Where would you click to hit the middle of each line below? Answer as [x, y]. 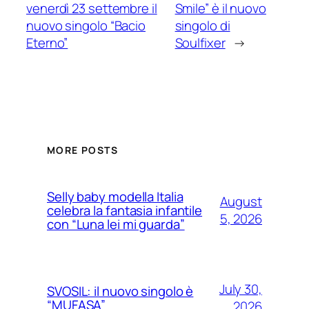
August [241, 202]
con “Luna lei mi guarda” [116, 225]
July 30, [240, 289]
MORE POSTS [82, 150]
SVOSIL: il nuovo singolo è [120, 291]
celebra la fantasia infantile [125, 211]
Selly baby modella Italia [115, 197]
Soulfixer [200, 42]
